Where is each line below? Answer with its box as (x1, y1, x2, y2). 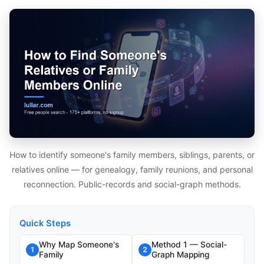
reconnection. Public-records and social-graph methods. (23, 179, 241, 189)
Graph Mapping (151, 249, 209, 259)
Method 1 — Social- (151, 239, 227, 249)
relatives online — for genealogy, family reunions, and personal (11, 164, 253, 174)
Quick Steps (19, 217, 71, 229)
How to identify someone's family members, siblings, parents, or (9, 149, 255, 160)
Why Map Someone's (39, 239, 119, 249)
